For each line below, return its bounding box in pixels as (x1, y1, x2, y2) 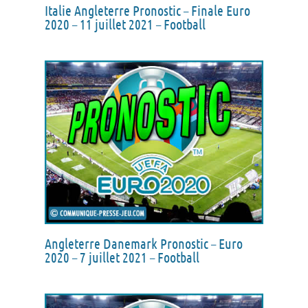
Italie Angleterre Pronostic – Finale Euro (45, 1, 250, 19)
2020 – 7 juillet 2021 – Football (45, 249, 199, 266)
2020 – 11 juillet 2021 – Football (45, 15, 206, 32)
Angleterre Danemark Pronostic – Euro (45, 235, 243, 252)
